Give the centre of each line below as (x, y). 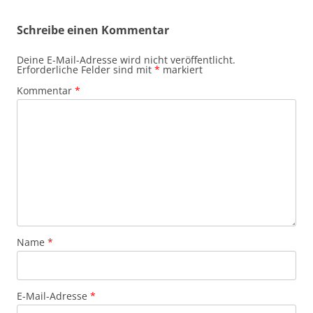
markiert (181, 70)
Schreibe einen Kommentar (93, 30)
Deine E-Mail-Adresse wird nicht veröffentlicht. (126, 60)
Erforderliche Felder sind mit (86, 70)
